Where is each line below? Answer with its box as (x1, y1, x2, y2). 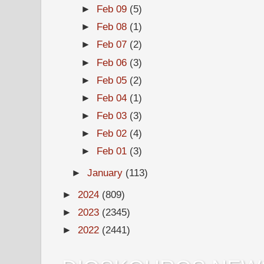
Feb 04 (97, 91, 130, 104)
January (87, 167, 126, 179)
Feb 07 (97, 38, 130, 51)
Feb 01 (97, 145, 130, 157)
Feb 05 (97, 74, 130, 86)
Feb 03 (97, 109, 130, 121)
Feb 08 (97, 21, 130, 33)
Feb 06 (97, 56, 130, 68)
